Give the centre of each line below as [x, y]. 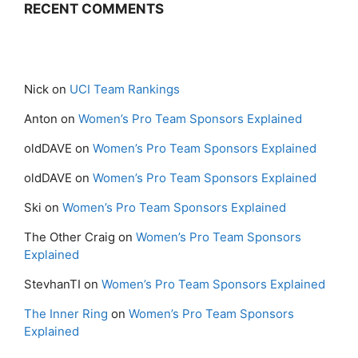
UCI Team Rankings [125, 89]
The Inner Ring [66, 314]
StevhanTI [52, 284]
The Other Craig [70, 237]
